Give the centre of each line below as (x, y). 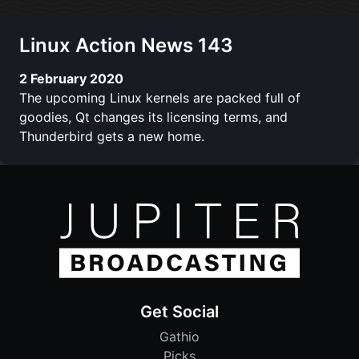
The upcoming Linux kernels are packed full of (160, 97)
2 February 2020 (71, 78)
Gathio (179, 337)
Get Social (179, 312)
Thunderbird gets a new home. (112, 136)
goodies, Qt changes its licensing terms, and (153, 117)
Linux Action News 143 (126, 45)
